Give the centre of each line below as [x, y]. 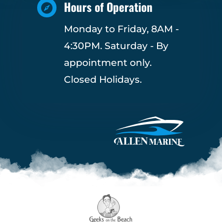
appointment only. [108, 63]
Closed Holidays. [103, 80]
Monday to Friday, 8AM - [121, 29]
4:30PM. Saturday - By [116, 46]
